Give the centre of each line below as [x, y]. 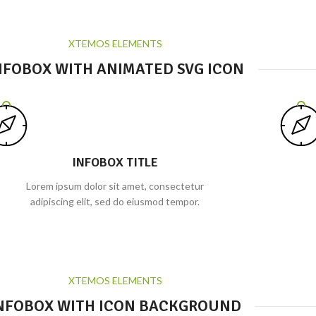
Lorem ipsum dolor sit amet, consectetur [115, 186]
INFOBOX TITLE [115, 162]
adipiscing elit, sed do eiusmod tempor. [115, 201]
